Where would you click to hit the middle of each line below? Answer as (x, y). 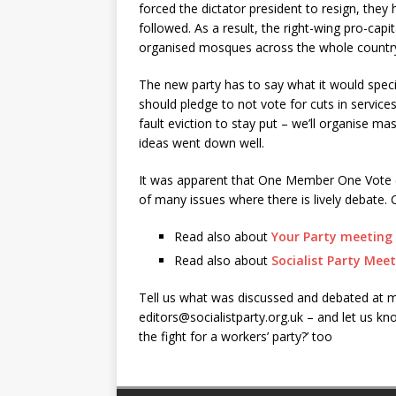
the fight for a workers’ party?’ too (236, 336)
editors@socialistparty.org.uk (221, 317)
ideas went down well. (202, 143)
